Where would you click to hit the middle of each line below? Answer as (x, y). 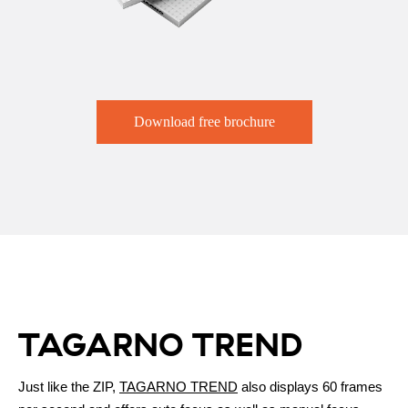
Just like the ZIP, (69, 386)
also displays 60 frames (310, 386)
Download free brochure (204, 122)
